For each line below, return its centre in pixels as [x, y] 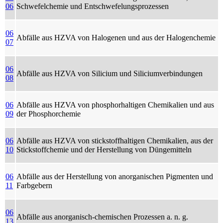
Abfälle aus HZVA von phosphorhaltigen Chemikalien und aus [115, 105]
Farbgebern [34, 185]
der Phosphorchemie [49, 113]
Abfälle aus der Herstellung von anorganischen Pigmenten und [115, 176]
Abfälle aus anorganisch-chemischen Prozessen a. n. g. [102, 217]
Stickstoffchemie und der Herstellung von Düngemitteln [104, 149]
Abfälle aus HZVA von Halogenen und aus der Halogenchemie [116, 37]
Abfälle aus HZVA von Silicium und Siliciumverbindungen [110, 73]
